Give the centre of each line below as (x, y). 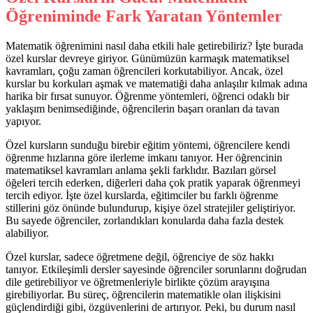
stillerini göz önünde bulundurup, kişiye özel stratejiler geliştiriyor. (151, 208)
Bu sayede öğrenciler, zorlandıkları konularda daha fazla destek (145, 220)
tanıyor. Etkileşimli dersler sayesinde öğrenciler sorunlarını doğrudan (156, 269)
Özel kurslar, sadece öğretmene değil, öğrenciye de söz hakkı (140, 256)
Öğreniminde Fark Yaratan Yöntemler (144, 16)
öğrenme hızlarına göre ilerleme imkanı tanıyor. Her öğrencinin (144, 157)
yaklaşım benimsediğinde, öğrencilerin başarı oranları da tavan (143, 108)
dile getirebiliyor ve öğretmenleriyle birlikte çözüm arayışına (138, 282)
